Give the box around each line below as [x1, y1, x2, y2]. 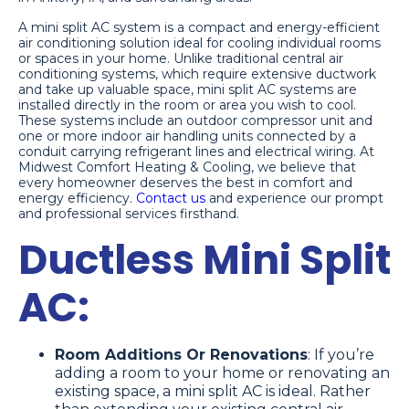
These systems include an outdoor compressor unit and [18, 112, 372, 130]
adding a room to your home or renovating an [55, 364, 390, 383]
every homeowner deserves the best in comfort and [18, 174, 352, 192]
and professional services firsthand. [18, 205, 239, 223]
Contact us [136, 190, 205, 207]
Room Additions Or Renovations [55, 346, 308, 364]
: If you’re [308, 346, 374, 364]
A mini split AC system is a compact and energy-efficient [18, 19, 380, 37]
